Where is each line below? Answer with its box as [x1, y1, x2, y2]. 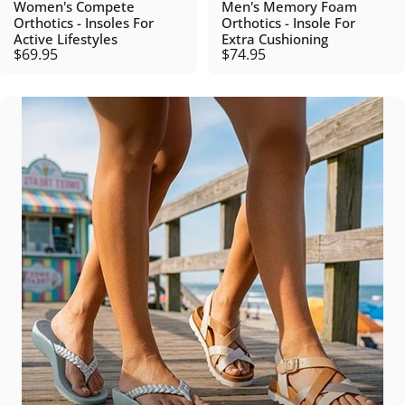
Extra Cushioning [221, 30, 328, 48]
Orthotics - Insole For [221, 14, 355, 32]
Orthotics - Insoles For [14, 14, 154, 32]
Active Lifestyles [14, 30, 118, 48]
